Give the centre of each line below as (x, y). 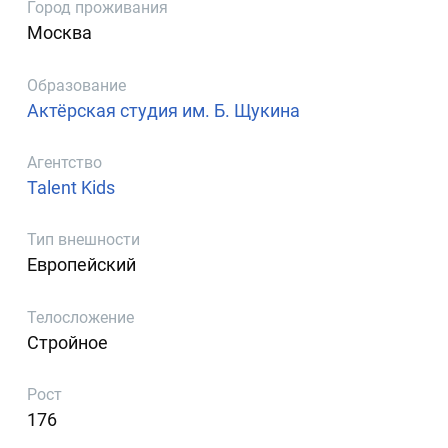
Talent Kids (71, 187)
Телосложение (81, 317)
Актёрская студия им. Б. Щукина (164, 110)
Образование (77, 85)
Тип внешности (84, 240)
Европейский (82, 265)
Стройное (68, 342)
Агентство (65, 162)
